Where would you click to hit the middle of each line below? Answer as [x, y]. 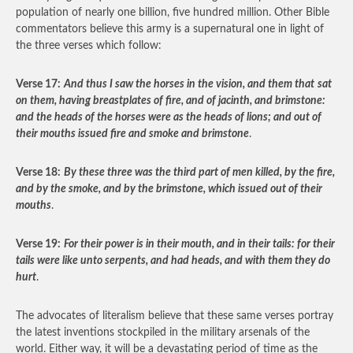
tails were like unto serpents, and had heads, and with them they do [173, 261]
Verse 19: [38, 244]
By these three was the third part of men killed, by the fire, [199, 173]
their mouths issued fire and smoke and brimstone [132, 134]
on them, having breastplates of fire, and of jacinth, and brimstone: [171, 101]
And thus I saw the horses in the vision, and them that [189, 84]
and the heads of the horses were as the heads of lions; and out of [169, 117]
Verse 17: [38, 84]
